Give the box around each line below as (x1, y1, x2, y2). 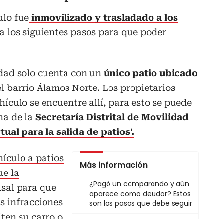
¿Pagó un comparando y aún (89, 178, 189, 189)
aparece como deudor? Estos (89, 188, 191, 198)
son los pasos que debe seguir (89, 198, 192, 208)
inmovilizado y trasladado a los (29, 12, 178, 22)
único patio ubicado (104, 67, 197, 78)
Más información (80, 159, 148, 171)
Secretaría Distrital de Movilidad (33, 111, 189, 122)
